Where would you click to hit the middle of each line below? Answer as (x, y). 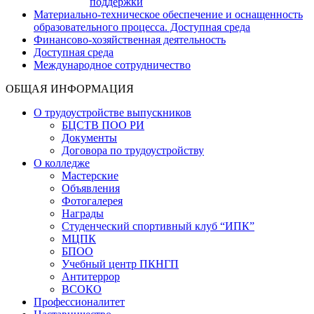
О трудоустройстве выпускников (112, 112)
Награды (83, 213)
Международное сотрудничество (112, 64)
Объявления (91, 188)
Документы (89, 137)
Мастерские (90, 175)
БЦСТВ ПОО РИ (103, 125)
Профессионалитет (79, 301)
